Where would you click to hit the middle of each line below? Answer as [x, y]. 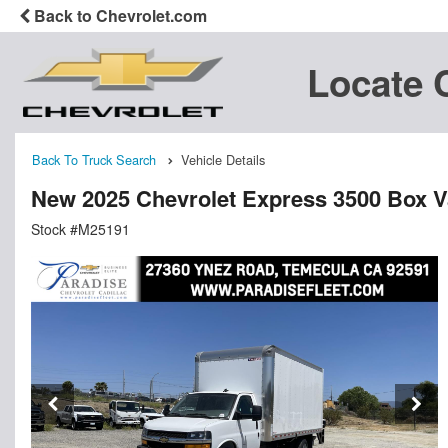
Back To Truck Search [94, 160]
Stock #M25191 [80, 228]
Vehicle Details [223, 160]
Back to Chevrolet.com [118, 15]
